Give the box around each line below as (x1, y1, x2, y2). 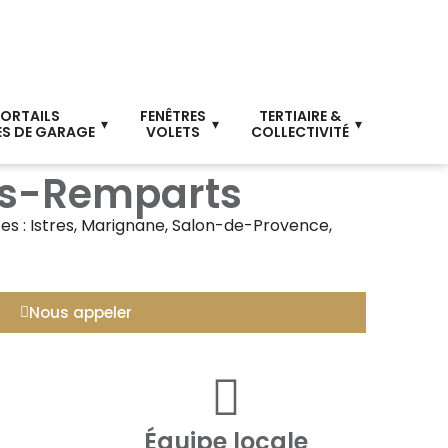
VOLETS (145, 122, 200, 143)
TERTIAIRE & (258, 106, 341, 127)
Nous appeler (29, 302, 132, 324)
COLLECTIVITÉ (250, 122, 349, 143)
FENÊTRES (139, 106, 206, 127)
